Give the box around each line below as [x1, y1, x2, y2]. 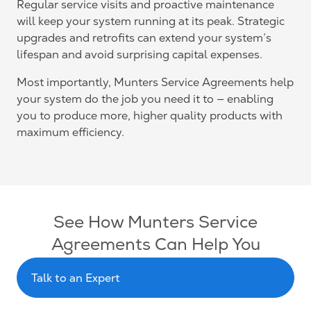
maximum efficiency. [17, 125, 127, 139]
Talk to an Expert [31, 270, 120, 285]
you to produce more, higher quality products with [17, 108, 283, 122]
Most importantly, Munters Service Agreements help [17, 75, 294, 89]
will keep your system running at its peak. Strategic [17, 14, 285, 28]
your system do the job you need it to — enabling [17, 92, 274, 106]
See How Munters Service [53, 215, 258, 233]
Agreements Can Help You [51, 237, 260, 255]
